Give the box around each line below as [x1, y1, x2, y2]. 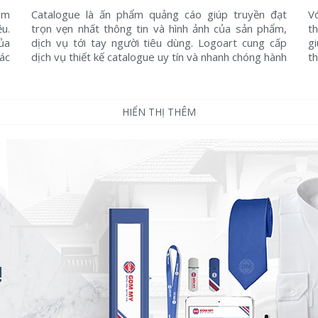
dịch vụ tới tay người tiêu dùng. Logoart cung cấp [31, 35, 287, 50]
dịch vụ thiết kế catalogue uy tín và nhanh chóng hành [31, 50, 287, 64]
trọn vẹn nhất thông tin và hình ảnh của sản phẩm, [31, 21, 287, 35]
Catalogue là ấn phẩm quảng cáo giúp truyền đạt [31, 7, 287, 21]
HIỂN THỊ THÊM [122, 105, 196, 119]
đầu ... [31, 64, 58, 78]
